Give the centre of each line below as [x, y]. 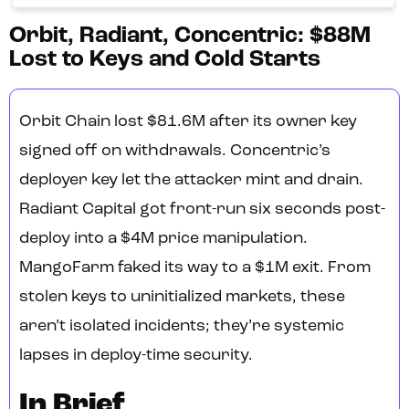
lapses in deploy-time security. [136, 356]
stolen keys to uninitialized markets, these [182, 298]
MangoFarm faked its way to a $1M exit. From [195, 268]
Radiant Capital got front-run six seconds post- [202, 210]
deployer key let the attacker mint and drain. [191, 181]
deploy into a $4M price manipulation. [163, 239]
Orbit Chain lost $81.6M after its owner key [188, 122]
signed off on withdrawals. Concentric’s [175, 152]
